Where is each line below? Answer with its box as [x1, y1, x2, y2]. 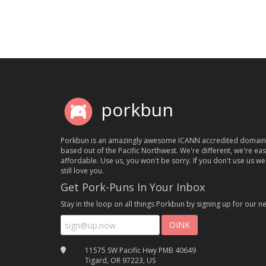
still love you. [61, 166, 104, 176]
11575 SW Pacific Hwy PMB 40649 [84, 245, 196, 256]
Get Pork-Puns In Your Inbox [61, 180, 205, 195]
